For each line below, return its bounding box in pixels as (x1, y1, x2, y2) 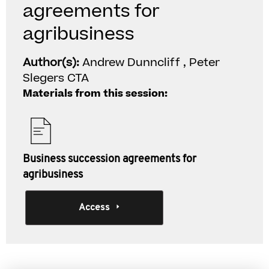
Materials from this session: (23, 86, 168, 101)
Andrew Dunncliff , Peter (82, 55, 220, 71)
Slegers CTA (23, 70, 89, 86)
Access (78, 203, 110, 213)
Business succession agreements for (23, 154, 196, 165)
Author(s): (23, 55, 82, 71)
